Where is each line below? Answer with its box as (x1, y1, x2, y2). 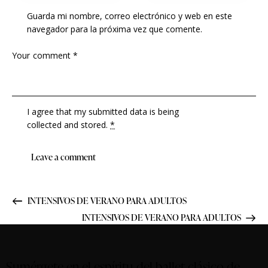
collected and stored (27, 118, 106, 130)
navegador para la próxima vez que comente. (27, 23, 203, 35)
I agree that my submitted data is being (27, 105, 179, 117)
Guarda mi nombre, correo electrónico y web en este (27, 10, 233, 22)
